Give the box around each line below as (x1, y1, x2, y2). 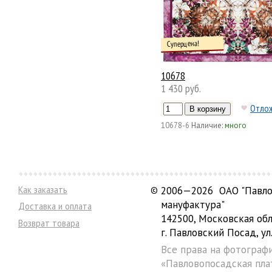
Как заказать (18, 184, 67, 196)
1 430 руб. (161, 81, 201, 96)
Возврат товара (18, 217, 80, 229)
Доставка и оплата (18, 200, 92, 212)
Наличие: (191, 120, 223, 131)
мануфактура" (161, 198, 225, 212)
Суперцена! (166, 38, 200, 50)
